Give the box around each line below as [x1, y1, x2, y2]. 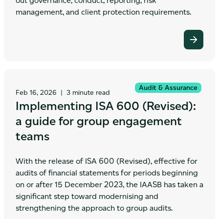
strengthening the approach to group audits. [16, 203, 173, 213]
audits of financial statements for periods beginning [16, 168, 198, 177]
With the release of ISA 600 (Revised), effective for [16, 156, 197, 166]
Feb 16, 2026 [16, 88, 57, 97]
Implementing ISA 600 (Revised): [16, 99, 196, 113]
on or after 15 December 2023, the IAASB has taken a [16, 180, 203, 189]
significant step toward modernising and [16, 192, 158, 201]
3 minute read [66, 88, 110, 97]
